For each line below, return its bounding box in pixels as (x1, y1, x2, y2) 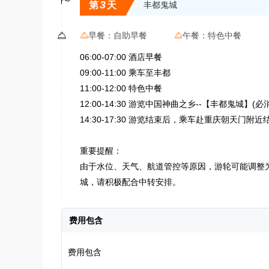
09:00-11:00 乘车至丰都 (80, 68, 175, 77)
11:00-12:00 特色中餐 (80, 83, 162, 93)
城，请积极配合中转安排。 (80, 177, 181, 187)
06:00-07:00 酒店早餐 (80, 52, 162, 62)
